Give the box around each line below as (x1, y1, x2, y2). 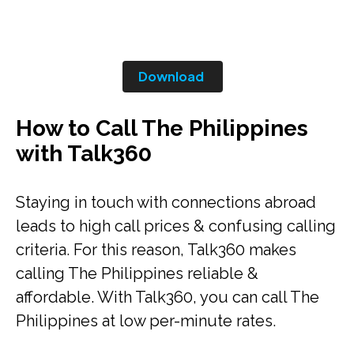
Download (137, 68, 204, 85)
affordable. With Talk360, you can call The (16, 288, 319, 307)
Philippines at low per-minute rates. (16, 311, 284, 330)
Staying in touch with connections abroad (16, 193, 316, 212)
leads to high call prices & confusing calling (16, 217, 336, 235)
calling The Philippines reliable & (16, 264, 258, 283)
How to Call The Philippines (16, 115, 308, 141)
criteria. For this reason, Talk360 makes (16, 240, 296, 259)
